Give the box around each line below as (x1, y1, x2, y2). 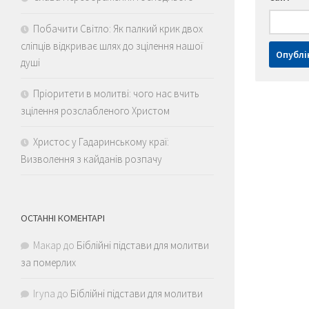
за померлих (21, 255, 76, 269)
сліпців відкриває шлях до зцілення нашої (21, 39, 203, 52)
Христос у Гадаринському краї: (33, 134, 169, 148)
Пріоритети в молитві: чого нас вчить (33, 86, 199, 100)
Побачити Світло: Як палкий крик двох (33, 21, 203, 35)
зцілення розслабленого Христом (21, 103, 170, 117)
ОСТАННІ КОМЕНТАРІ (21, 211, 105, 224)
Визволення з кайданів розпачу (21, 152, 162, 166)
